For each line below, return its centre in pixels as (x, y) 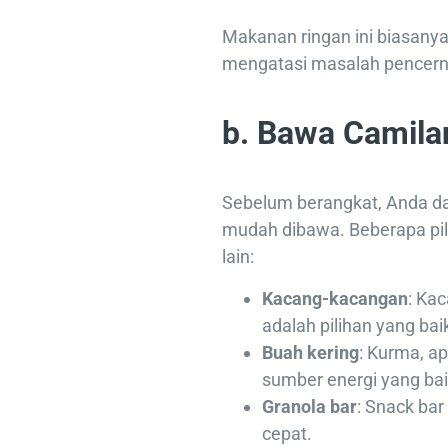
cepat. (287, 434)
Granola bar (309, 407)
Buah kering (310, 353)
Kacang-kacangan (335, 299)
